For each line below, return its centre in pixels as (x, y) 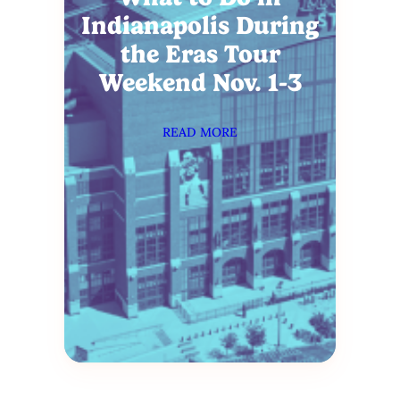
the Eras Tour (200, 54)
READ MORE (200, 133)
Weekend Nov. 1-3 (200, 83)
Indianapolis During (200, 26)
